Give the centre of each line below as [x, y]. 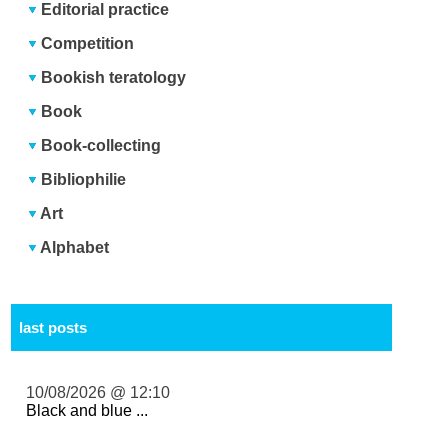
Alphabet [75, 247]
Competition [88, 43]
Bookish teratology [114, 77]
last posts [52, 327]
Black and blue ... [87, 410]
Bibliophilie [84, 179]
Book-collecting [101, 145]
